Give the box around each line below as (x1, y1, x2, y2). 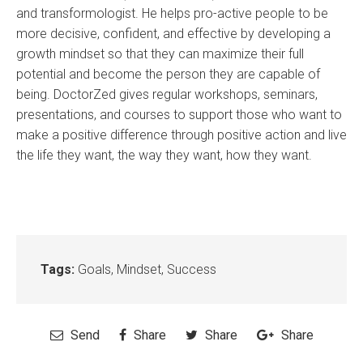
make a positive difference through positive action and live (16, 127, 347, 143)
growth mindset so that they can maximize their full (16, 46, 304, 62)
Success (167, 262, 216, 278)
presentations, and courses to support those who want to (16, 107, 342, 123)
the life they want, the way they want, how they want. (16, 147, 312, 164)
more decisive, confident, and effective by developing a (16, 26, 331, 42)
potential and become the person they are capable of (16, 66, 320, 83)
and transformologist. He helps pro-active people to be (16, 6, 328, 22)
